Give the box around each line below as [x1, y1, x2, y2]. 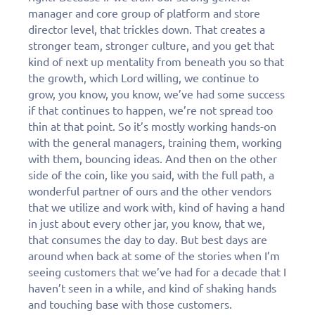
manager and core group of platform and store [28, 6, 260, 20]
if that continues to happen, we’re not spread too [28, 103, 273, 117]
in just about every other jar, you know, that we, [28, 217, 265, 230]
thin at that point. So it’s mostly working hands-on [28, 120, 276, 133]
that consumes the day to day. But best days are [28, 233, 267, 246]
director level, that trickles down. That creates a [28, 22, 265, 36]
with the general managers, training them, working [28, 136, 282, 149]
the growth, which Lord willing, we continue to [28, 71, 259, 84]
